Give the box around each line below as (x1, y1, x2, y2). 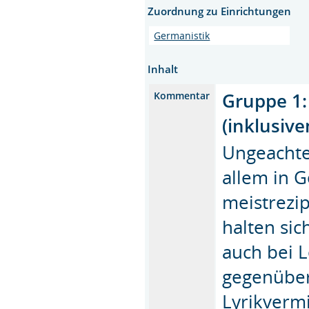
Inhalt (148, 61, 179, 76)
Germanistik (154, 28, 210, 42)
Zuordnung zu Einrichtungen (148, 3, 292, 18)
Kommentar (154, 88, 210, 102)
